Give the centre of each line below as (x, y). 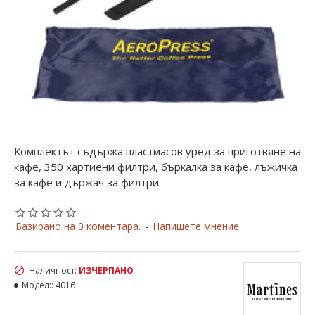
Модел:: (38, 285)
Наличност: (53, 270)
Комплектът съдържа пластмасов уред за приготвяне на (157, 151)
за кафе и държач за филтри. (88, 182)
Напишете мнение (196, 226)
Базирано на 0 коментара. (78, 226)
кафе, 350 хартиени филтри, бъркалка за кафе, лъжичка (156, 167)
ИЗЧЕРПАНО (106, 270)
